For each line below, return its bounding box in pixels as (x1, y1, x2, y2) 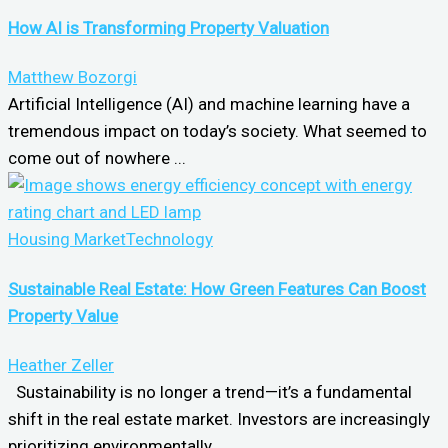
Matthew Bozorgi (8, 67, 137, 88)
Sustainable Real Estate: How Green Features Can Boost (8, 278, 426, 299)
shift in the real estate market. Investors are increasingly (8, 409, 430, 430)
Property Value (8, 305, 118, 326)
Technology (126, 229, 213, 250)
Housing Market (8, 229, 126, 250)
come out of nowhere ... (8, 148, 186, 169)
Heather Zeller (8, 355, 114, 376)
